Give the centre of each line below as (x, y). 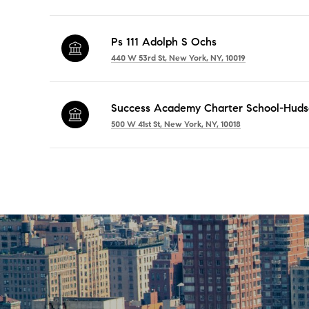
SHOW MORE (85, 190)
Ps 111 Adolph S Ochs (164, 41)
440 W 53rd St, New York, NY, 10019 (178, 57)
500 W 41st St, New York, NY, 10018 (176, 123)
